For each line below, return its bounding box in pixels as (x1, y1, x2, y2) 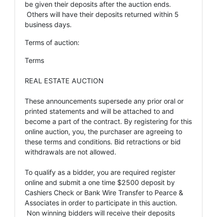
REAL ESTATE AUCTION (25, 76, 104, 85)
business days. (25, 20, 72, 29)
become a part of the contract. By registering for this (25, 117, 192, 125)
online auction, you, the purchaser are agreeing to (25, 127, 182, 136)
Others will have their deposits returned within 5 (25, 10, 179, 18)
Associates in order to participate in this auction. (25, 198, 177, 207)
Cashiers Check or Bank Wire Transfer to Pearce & (25, 188, 183, 197)
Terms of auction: (25, 38, 79, 46)
